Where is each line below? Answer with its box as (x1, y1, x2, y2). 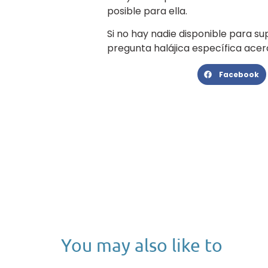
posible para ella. (106, 4, 187, 18)
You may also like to (61, 234, 223, 255)
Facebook (218, 69, 259, 80)
